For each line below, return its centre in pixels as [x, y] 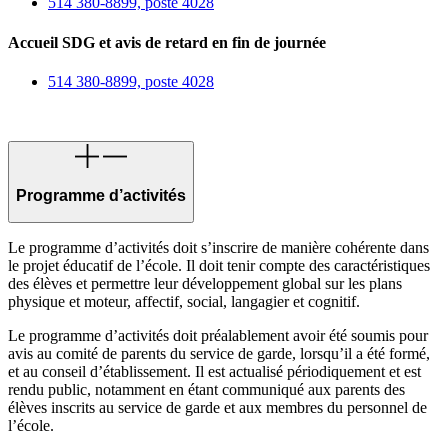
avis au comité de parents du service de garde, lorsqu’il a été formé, [219, 354]
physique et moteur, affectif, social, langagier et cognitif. [184, 302]
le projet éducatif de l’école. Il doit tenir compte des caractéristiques [219, 266]
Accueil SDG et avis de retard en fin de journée [167, 42]
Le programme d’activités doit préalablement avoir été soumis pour [218, 336]
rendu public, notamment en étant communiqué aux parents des [206, 390]
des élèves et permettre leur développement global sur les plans [205, 284]
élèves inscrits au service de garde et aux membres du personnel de [217, 408]
